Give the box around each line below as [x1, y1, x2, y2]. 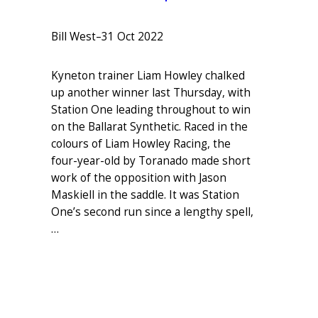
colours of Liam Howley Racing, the [51, 136, 231, 151]
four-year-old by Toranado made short [51, 153, 251, 168]
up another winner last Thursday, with [51, 84, 251, 100]
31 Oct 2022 [102, 29, 163, 45]
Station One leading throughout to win [51, 102, 251, 117]
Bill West [51, 29, 96, 45]
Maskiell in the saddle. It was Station [51, 187, 239, 202]
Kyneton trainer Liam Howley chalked [51, 67, 245, 83]
